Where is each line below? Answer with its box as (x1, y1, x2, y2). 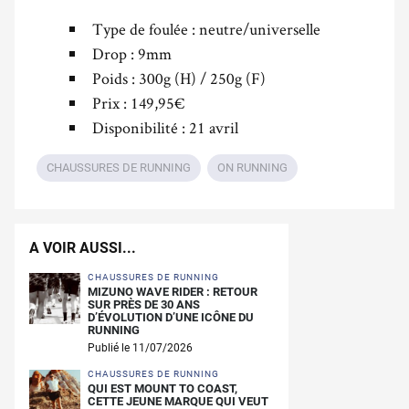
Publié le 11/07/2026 (88, 341, 193, 354)
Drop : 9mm (92, 42, 172, 64)
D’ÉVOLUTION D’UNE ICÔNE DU (88, 309, 254, 324)
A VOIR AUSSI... (29, 239, 136, 257)
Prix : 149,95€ (92, 91, 185, 113)
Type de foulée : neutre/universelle (92, 17, 320, 39)
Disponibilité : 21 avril (92, 116, 238, 138)
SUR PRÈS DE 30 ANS (88, 297, 200, 311)
